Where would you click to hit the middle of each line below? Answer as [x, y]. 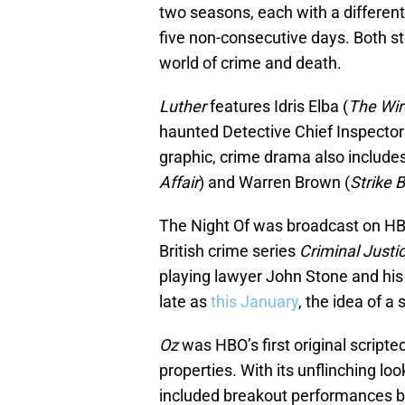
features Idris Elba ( [277, 107]
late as [185, 302]
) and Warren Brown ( [274, 183]
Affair [179, 183]
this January [254, 302]
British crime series [229, 251]
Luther [183, 107]
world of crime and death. [250, 63]
